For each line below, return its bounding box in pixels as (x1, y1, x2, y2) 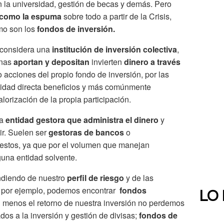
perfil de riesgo (67, 172, 124, 184)
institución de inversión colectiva (52, 43, 177, 55)
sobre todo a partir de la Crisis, (61, 10, 171, 22)
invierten (89, 56, 124, 68)
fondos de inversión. (37, 23, 115, 35)
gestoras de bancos (48, 126, 124, 138)
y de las (124, 172, 153, 184)
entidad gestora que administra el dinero (5, 114, 158, 126)
